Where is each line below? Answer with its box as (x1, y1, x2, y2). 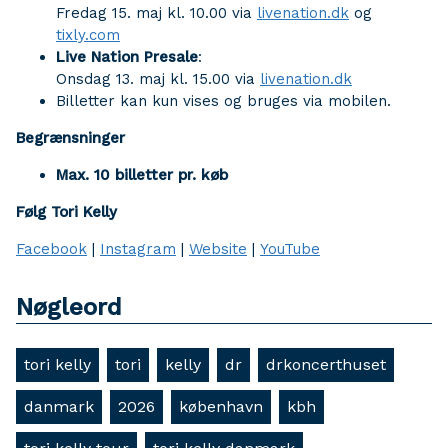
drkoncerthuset (266, 355, 386, 374)
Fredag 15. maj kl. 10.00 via (56, 4, 257, 22)
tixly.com (56, 26, 120, 44)
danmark (24, 397, 94, 416)
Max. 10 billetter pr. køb (56, 166, 228, 184)
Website (189, 240, 247, 258)
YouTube (260, 240, 320, 258)
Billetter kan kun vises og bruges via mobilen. (56, 92, 391, 110)
